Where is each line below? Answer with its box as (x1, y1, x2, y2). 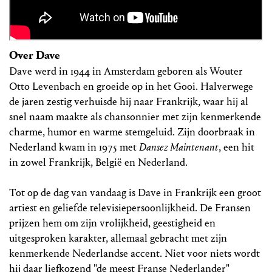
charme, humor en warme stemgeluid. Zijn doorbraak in (9, 126, 255, 139)
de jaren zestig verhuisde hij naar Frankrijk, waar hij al (9, 95, 248, 109)
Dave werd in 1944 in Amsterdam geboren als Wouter (9, 65, 243, 78)
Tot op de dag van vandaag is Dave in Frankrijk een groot (9, 186, 261, 200)
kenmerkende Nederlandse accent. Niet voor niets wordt (9, 247, 260, 260)
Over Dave (9, 48, 60, 63)
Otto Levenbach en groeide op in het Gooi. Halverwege (9, 80, 253, 93)
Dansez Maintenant (139, 141, 219, 154)
